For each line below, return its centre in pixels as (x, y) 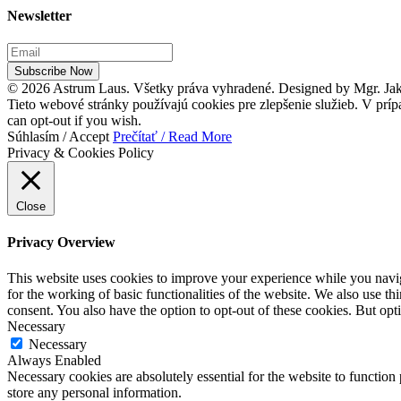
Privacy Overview (61, 243)
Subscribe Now (53, 72)
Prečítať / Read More (172, 137)
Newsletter (39, 15)
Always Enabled (54, 360)
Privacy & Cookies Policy (81, 153)
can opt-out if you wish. (74, 121)
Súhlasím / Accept (58, 137)
